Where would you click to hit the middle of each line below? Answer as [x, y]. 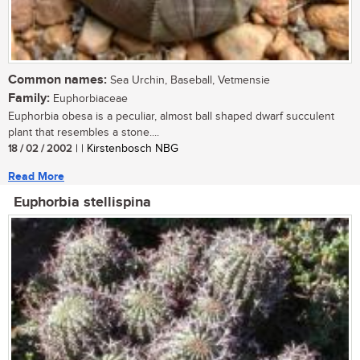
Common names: [57, 80]
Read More [36, 177]
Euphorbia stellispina [82, 203]
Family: [29, 99]
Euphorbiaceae [89, 99]
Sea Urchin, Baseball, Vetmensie [188, 81]
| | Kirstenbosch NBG [125, 149]
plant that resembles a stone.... [84, 133]
